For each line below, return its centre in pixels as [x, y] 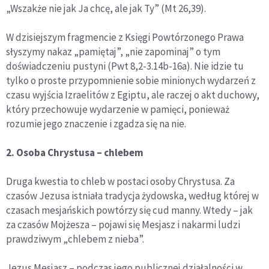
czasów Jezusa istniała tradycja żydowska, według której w [132, 196]
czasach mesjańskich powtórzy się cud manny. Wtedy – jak [129, 210]
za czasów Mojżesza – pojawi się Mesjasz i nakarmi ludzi [123, 225]
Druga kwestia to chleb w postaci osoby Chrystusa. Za [120, 182]
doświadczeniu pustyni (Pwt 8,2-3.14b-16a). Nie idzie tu [125, 66]
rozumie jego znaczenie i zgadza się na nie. [96, 124]
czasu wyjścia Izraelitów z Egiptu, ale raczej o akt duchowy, [133, 95]
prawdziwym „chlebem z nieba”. [75, 239]
